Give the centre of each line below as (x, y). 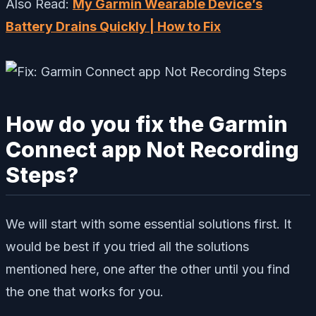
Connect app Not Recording (152, 149)
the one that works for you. (85, 292)
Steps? (42, 175)
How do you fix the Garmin (147, 124)
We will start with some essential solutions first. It (148, 224)
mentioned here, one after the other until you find (148, 269)
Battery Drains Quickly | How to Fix (113, 26)
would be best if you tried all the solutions (127, 247)
